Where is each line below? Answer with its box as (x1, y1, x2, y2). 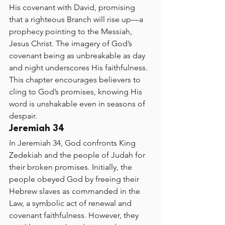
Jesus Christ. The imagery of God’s (9, 39, 134, 48)
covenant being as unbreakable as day (9, 51, 147, 60)
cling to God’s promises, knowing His (9, 87, 144, 96)
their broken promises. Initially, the (9, 162, 134, 172)
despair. (9, 111, 37, 121)
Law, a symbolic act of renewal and (9, 198, 134, 208)
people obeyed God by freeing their (9, 174, 141, 184)
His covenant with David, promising (9, 3, 137, 12)
